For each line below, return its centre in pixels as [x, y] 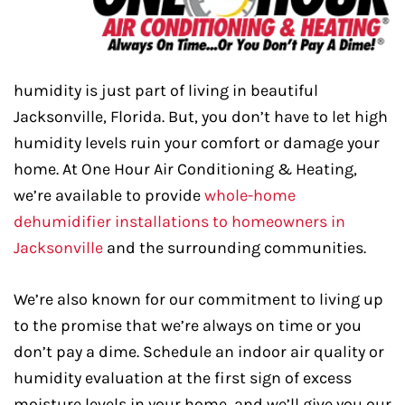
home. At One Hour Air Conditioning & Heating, [185, 170]
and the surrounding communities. [235, 248]
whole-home [250, 196]
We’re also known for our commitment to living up [198, 300]
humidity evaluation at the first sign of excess [183, 378]
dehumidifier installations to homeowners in [179, 222]
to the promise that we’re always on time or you [188, 326]
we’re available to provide [109, 196]
